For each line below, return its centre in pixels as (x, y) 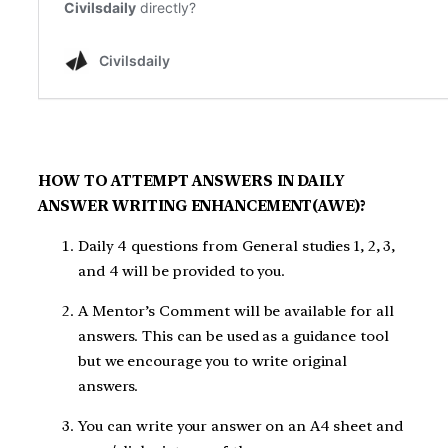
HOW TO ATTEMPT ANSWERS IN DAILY (191, 181)
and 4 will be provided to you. (181, 271)
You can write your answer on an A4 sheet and (240, 425)
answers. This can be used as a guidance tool (233, 335)
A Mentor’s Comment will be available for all (236, 310)
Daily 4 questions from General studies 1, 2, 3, (237, 246)
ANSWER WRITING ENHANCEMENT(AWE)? (202, 206)
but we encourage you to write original (213, 360)
